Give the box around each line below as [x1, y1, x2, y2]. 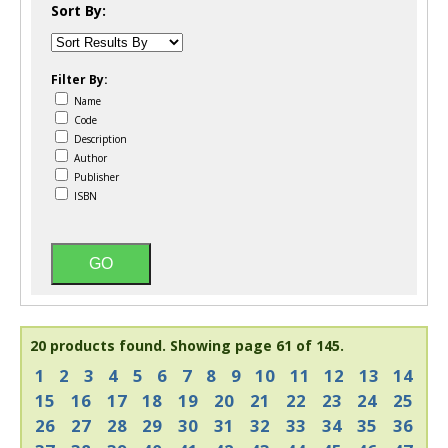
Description [71, 132, 127, 146]
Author [71, 151, 107, 165]
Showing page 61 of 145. [170, 336, 344, 355]
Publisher [71, 170, 119, 184]
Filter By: [51, 71, 108, 88]
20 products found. [30, 336, 166, 355]
